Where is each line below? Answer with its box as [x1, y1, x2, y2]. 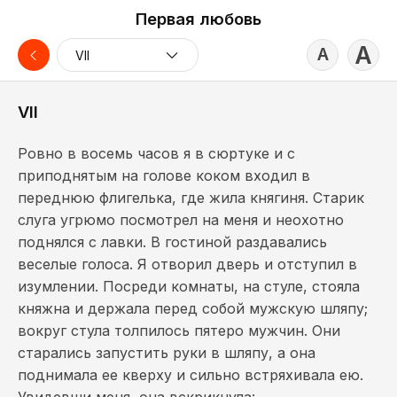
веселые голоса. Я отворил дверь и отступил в [18, 255, 357, 273]
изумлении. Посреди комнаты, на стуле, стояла [18, 277, 360, 295]
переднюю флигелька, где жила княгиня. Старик [18, 189, 364, 206]
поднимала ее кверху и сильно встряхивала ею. [18, 366, 363, 384]
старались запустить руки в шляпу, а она [18, 344, 315, 362]
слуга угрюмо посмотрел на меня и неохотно [18, 211, 344, 229]
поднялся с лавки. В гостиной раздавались [18, 233, 327, 251]
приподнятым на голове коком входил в [18, 167, 310, 184]
